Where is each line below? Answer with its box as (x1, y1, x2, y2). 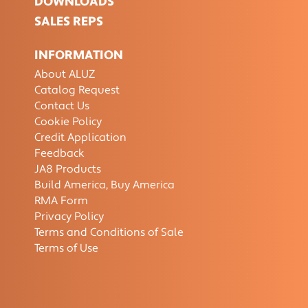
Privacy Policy (34, 210, 104, 223)
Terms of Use (34, 241, 99, 255)
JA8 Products (34, 162, 102, 176)
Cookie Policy (34, 115, 102, 129)
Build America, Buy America (34, 178, 175, 192)
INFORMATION (34, 47, 124, 63)
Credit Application (34, 131, 127, 144)
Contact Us (34, 99, 90, 113)
